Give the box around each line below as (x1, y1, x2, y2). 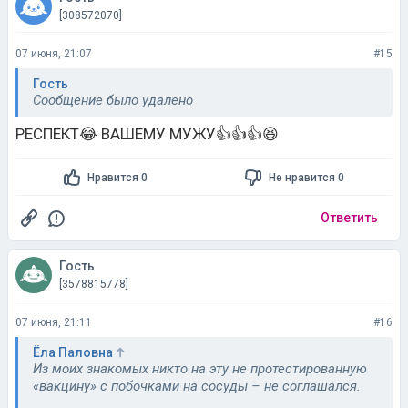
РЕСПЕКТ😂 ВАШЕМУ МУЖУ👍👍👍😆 (15, 125, 279, 143)
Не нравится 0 (268, 170, 344, 184)
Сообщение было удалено (33, 92, 193, 108)
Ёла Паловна (33, 345, 113, 360)
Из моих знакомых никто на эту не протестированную (33, 361, 367, 377)
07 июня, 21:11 (15, 316, 92, 329)
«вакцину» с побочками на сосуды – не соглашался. (33, 378, 361, 394)
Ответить (321, 210, 378, 225)
